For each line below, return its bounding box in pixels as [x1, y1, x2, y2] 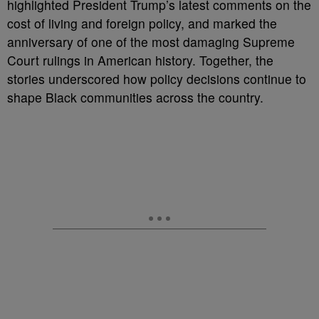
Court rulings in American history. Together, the [7, 51, 273, 69]
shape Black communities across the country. [7, 88, 263, 106]
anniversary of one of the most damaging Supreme [7, 33, 295, 51]
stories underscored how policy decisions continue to [7, 70, 306, 88]
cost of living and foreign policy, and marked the [7, 14, 277, 32]
